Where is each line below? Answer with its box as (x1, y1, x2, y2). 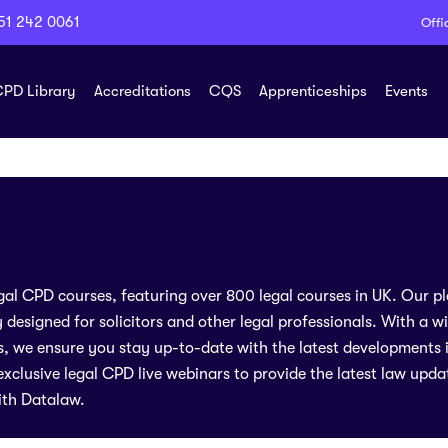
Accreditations (94, 82, 191, 100)
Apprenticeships (259, 82, 367, 100)
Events (385, 82, 428, 100)
